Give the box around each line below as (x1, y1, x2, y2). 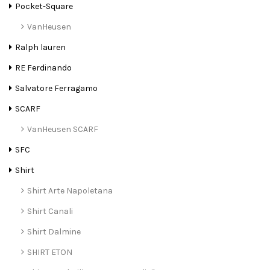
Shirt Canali (27, 206, 73, 217)
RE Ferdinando (15, 63, 72, 74)
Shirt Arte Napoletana (27, 186, 113, 196)
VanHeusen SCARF (27, 124, 98, 135)
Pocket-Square (15, 1, 73, 12)
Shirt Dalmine (27, 227, 81, 237)
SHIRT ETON (27, 247, 72, 258)
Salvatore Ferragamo (15, 83, 98, 94)
